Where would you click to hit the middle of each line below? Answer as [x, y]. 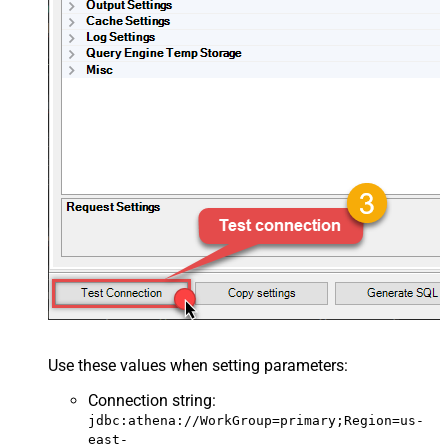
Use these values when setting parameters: [198, 366]
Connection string [150, 401]
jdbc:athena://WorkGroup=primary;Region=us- [256, 421]
